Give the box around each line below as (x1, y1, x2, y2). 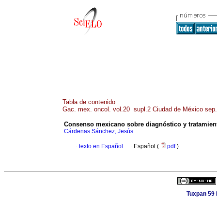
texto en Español (79, 143, 123, 150)
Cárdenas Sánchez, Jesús (64, 128, 133, 135)
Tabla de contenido (62, 98, 115, 106)
